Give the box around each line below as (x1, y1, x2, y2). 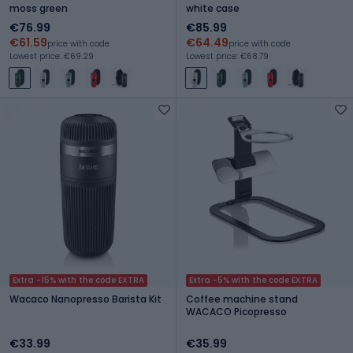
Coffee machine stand (186, 292, 298, 306)
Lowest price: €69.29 (9, 50, 94, 62)
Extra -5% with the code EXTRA (189, 273, 318, 286)
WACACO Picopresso (186, 304, 287, 318)
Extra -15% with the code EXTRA (13, 273, 144, 286)
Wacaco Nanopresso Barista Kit (9, 292, 162, 306)
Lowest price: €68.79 (186, 50, 269, 62)
